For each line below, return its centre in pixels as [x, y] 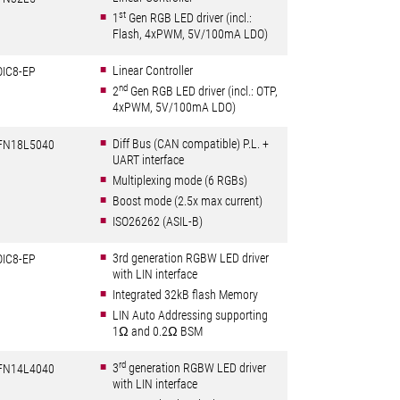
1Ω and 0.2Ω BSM [158, 331]
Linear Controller [153, 71]
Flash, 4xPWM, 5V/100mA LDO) [190, 34]
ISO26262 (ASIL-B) [158, 221]
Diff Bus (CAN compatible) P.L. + [191, 144]
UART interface [148, 160]
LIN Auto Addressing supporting [190, 315]
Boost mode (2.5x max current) [187, 201]
